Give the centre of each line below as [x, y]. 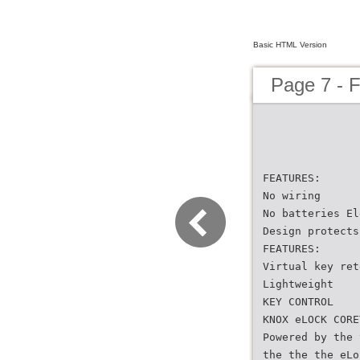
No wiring [292, 196]
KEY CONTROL [298, 302]
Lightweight [298, 284]
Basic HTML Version [290, 45]
